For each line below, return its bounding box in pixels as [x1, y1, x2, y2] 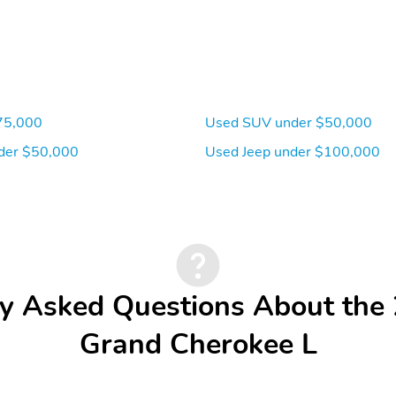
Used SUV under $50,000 [205, 112, 372, 133]
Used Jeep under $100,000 [205, 141, 380, 162]
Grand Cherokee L [79, 324, 317, 363]
